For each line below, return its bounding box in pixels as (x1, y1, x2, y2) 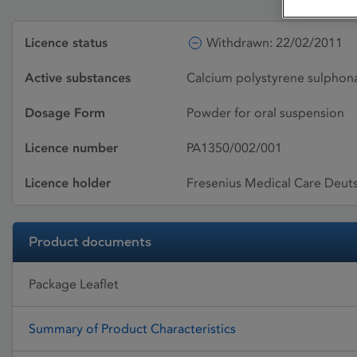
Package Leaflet (29, 276, 119, 292)
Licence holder (25, 175, 111, 190)
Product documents (29, 233, 151, 250)
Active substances (25, 70, 131, 85)
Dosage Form (25, 105, 105, 120)
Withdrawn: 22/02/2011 (206, 35, 343, 50)
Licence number (25, 140, 118, 155)
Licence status (25, 35, 108, 50)
